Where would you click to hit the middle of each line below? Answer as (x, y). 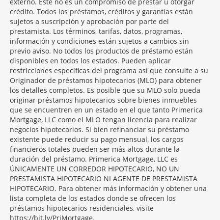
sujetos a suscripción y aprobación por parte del (89, 21)
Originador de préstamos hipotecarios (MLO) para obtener (106, 80)
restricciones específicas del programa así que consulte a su (109, 70)
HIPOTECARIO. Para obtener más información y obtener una (108, 188)
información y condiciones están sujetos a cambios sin (99, 41)
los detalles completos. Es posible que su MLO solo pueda (105, 90)
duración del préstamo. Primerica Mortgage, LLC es (94, 159)
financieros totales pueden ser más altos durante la (95, 149)
